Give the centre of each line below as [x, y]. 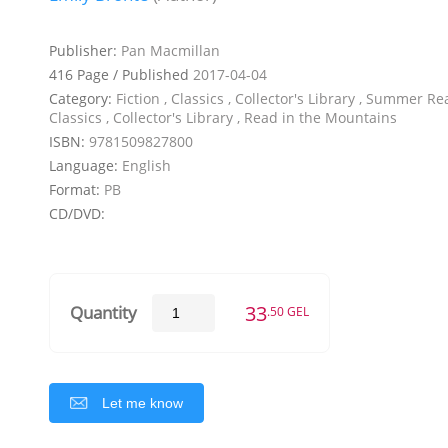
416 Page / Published [121, 74]
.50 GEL [288, 311]
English [146, 165]
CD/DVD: [77, 213]
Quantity [103, 313]
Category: [82, 98]
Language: [85, 165]
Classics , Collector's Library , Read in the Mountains [223, 117]
